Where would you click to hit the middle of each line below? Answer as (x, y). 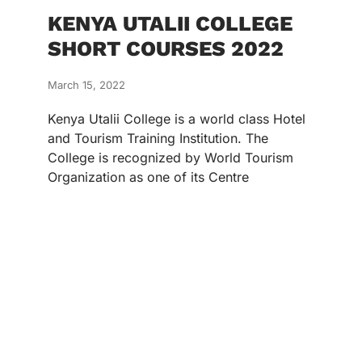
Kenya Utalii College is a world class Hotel (177, 119)
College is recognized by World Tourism (170, 158)
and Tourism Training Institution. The (158, 138)
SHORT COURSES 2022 (166, 48)
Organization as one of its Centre (148, 177)
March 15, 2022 (86, 85)
